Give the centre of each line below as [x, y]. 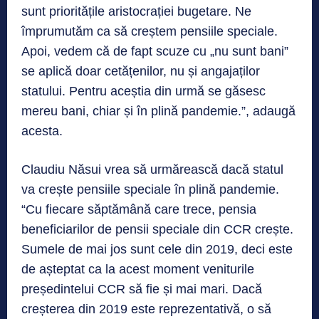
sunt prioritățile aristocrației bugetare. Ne [136, 12]
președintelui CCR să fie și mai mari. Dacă [142, 289]
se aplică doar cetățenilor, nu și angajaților [141, 72]
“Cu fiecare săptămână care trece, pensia [139, 210]
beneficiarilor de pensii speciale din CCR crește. [157, 230]
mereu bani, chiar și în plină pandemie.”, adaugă [158, 111]
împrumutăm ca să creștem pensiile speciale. [150, 32]
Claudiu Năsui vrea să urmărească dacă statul [152, 170]
